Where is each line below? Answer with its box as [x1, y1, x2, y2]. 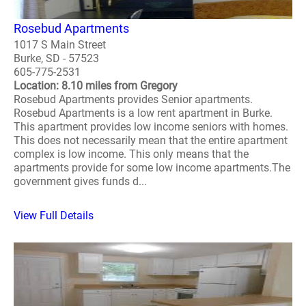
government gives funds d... [14, 175, 147, 189]
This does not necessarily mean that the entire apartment [14, 134, 288, 148]
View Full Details [14, 209, 94, 223]
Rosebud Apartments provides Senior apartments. [14, 93, 253, 107]
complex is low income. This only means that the [14, 148, 249, 161]
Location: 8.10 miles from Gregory [14, 79, 178, 93]
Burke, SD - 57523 [14, 52, 99, 66]
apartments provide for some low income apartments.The [14, 161, 290, 175]
